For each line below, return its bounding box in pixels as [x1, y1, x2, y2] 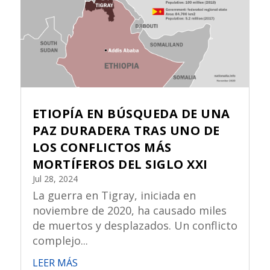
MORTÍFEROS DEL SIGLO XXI [32, 156, 208, 173]
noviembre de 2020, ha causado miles [32, 203, 227, 218]
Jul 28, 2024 [32, 173, 78, 185]
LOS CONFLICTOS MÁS [32, 139, 172, 156]
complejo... [32, 233, 88, 248]
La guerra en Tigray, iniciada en [32, 188, 196, 203]
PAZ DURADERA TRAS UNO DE [32, 122, 220, 139]
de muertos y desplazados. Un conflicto [32, 218, 237, 233]
